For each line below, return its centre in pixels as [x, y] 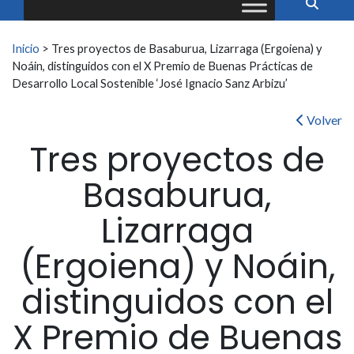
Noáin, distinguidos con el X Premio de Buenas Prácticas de [162, 66]
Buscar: [45, 42]
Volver [323, 120]
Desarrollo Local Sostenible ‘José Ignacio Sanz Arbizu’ [150, 83]
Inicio [26, 49]
